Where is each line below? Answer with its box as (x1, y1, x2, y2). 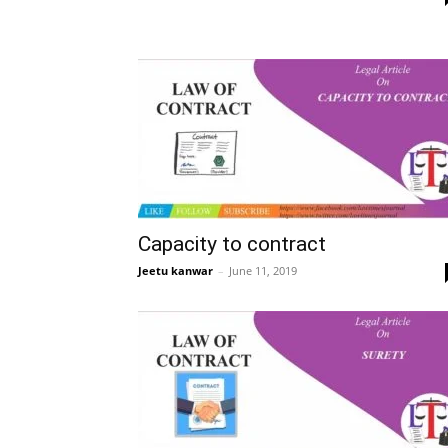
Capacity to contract (138, 232, 326, 256)
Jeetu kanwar (138, 263, 213, 278)
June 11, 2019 (229, 263, 297, 278)
